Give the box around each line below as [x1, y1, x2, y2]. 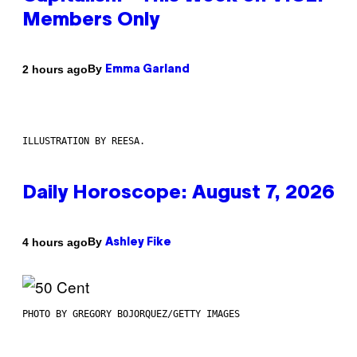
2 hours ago [22, 62, 88, 76]
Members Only [22, 12, 159, 30]
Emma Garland [105, 65, 190, 76]
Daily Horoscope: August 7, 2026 [22, 185, 335, 203]
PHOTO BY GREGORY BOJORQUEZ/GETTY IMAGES [22, 308, 240, 320]
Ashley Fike [105, 237, 171, 249]
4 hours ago [22, 235, 88, 249]
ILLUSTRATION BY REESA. [22, 135, 145, 147]
